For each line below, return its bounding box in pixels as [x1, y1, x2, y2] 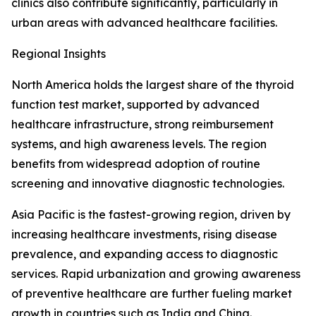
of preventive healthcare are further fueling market [11, 286, 292, 301]
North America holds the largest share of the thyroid [11, 78, 294, 92]
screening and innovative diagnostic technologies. [11, 176, 284, 191]
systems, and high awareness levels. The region [11, 137, 267, 152]
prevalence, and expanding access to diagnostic [11, 247, 278, 262]
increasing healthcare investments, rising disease [11, 227, 277, 242]
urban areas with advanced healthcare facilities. [11, 16, 277, 30]
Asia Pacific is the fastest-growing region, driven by [11, 207, 291, 222]
